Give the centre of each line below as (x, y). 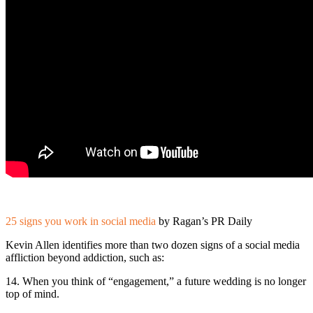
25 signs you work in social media (81, 221)
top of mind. (32, 293)
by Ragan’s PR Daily (204, 221)
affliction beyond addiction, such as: (85, 257)
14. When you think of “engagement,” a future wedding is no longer (156, 281)
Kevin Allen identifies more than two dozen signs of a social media (153, 245)
